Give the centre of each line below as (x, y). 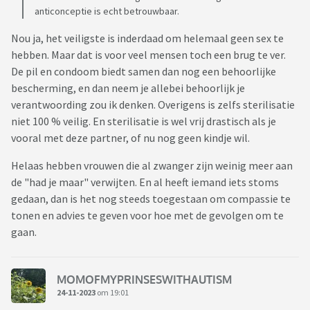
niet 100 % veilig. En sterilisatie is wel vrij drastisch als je (144, 121)
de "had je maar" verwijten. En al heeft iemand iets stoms (145, 182)
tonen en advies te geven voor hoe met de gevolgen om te (147, 216)
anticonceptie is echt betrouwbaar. (107, 11)
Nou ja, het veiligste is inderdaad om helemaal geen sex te (147, 38)
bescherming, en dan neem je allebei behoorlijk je (128, 88)
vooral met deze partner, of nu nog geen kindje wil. (133, 138)
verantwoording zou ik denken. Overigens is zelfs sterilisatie (153, 105)
